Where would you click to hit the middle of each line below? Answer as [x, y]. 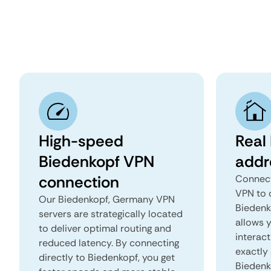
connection [79, 182]
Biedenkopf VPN [96, 162]
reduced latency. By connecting [109, 243]
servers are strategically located [111, 214]
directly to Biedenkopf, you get [107, 257]
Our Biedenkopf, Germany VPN [107, 199]
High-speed [81, 141]
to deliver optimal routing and [105, 228]
